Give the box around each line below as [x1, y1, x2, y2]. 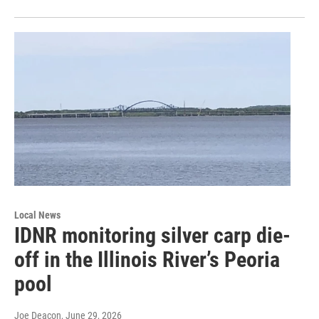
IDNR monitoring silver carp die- [14, 223, 291, 249]
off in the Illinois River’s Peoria [14, 247, 280, 273]
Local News [14, 209, 61, 221]
